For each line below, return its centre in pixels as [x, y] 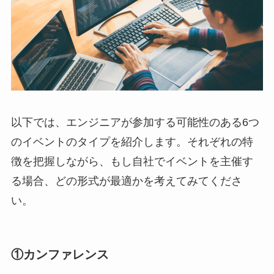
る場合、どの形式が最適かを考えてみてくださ [126, 181]
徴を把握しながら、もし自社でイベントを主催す [132, 161]
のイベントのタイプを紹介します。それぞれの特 [132, 142]
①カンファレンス [60, 254]
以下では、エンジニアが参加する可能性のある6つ [135, 122]
